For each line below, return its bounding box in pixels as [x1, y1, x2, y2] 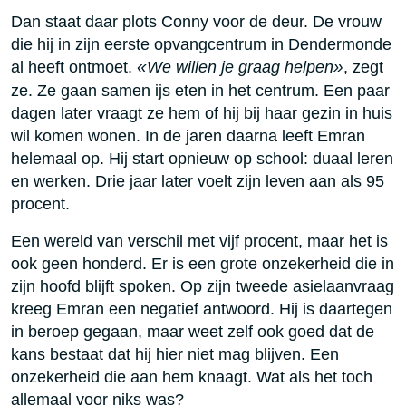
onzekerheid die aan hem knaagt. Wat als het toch [11, 367, 372, 387]
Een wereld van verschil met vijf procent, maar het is [11, 231, 388, 251]
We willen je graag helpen [147, 57, 333, 77]
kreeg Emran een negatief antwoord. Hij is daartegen [11, 299, 392, 319]
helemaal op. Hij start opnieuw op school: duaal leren [11, 149, 393, 169]
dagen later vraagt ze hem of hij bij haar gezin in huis [11, 103, 392, 123]
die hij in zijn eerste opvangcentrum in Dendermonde [11, 34, 391, 54]
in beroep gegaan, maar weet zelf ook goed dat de [11, 322, 374, 342]
